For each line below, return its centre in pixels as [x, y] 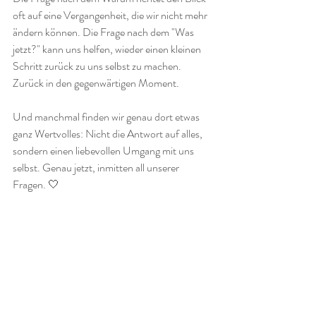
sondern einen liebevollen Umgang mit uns [104, 151]
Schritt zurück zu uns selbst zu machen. [98, 66]
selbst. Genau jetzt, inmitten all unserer [97, 168]
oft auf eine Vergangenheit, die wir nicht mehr [111, 15]
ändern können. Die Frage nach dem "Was [104, 32]
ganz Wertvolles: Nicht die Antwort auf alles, [109, 134]
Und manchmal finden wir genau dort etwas [107, 117]
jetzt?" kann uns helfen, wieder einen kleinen [108, 49]
